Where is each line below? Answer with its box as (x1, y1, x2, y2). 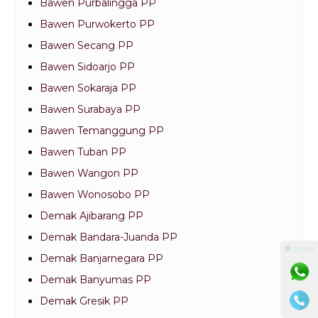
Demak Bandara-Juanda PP (40, 231, 177, 244)
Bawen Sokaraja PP (40, 82, 136, 95)
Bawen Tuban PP (40, 146, 126, 159)
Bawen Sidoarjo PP (40, 60, 135, 74)
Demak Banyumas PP (40, 273, 151, 287)
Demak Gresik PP (40, 295, 128, 308)
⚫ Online (284, 245, 314, 253)
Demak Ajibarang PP (40, 209, 143, 223)
